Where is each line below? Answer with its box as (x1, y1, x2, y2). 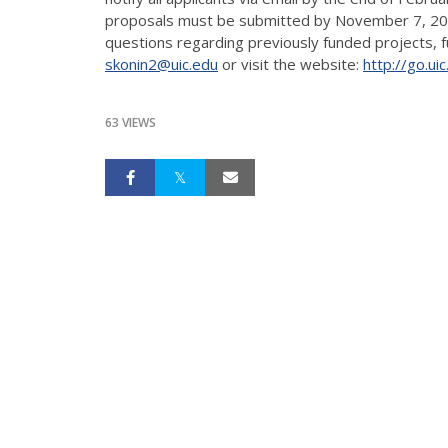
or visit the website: (218, 53, 363, 74)
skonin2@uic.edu (105, 53, 218, 74)
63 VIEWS (105, 113, 156, 131)
